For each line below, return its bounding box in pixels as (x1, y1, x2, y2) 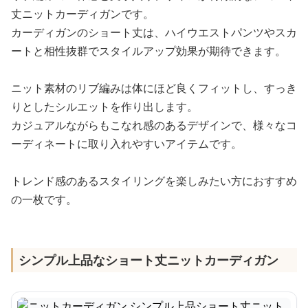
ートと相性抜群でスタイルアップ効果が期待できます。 (11, 43, 286, 58)
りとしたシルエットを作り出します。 (11, 99, 198, 114)
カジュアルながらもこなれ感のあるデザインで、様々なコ (11, 118, 297, 133)
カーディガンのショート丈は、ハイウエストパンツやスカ (11, 25, 297, 40)
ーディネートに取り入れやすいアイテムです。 (11, 136, 242, 151)
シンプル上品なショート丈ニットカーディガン (19, 252, 278, 268)
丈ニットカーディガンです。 (11, 6, 154, 21)
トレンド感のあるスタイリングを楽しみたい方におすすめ (11, 173, 297, 188)
